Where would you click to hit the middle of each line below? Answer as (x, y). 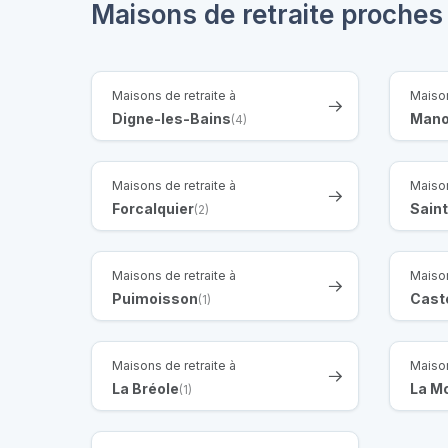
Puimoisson (155, 298)
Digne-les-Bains (171, 118)
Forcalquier (153, 208)
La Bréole (145, 388)
